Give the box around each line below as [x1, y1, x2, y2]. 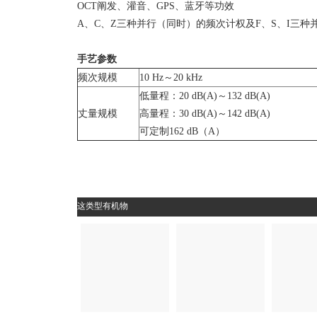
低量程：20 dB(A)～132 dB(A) [139, 91, 270, 101]
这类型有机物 [77, 201, 128, 211]
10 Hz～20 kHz [139, 72, 202, 83]
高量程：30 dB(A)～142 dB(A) [139, 108, 270, 119]
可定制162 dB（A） [139, 126, 225, 137]
